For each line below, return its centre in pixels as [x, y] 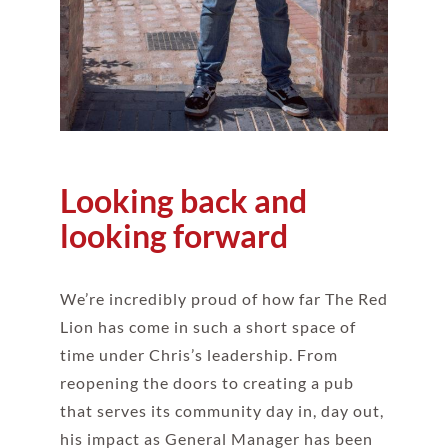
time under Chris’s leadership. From [198, 355]
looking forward [173, 236]
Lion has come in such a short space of [207, 327]
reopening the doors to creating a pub [206, 383]
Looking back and [183, 201]
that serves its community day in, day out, [221, 411]
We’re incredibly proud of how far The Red [223, 299]
